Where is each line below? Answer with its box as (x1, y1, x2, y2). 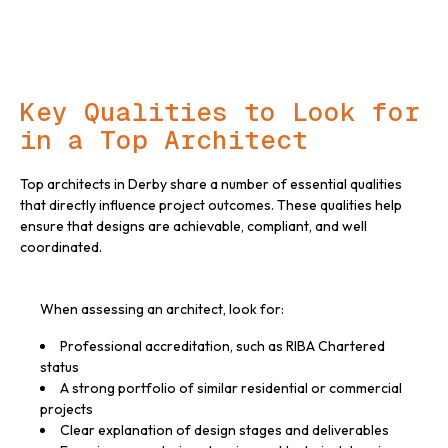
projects (40, 400, 93, 419)
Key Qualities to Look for (20, 95, 420, 130)
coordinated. (20, 238, 102, 257)
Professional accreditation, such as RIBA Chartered (60, 337, 385, 356)
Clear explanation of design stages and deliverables (60, 421, 389, 440)
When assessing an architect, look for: (40, 300, 284, 319)
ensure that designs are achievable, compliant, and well (20, 217, 367, 236)
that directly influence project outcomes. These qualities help (20, 196, 402, 215)
